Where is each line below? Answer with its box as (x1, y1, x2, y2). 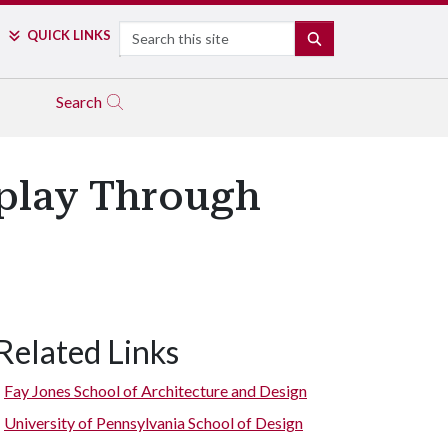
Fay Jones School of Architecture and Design (4, 381, 307, 400)
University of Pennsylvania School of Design (4, 413, 303, 432)
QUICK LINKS (26, 27, 111, 43)
